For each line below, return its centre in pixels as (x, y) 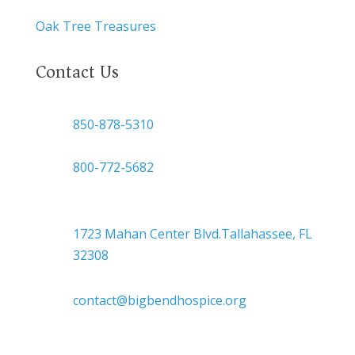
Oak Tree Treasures (95, 26)
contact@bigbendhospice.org (159, 300)
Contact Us (77, 71)
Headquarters (114, 212)
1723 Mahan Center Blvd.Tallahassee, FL (192, 233)
